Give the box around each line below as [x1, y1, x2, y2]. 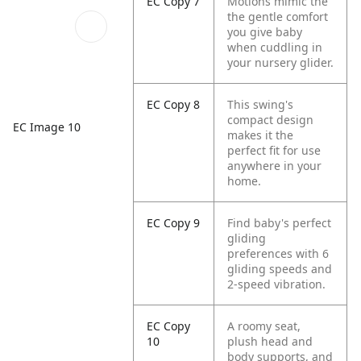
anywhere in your [227, 158, 322, 173]
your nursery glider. [227, 55, 334, 70]
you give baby [227, 24, 303, 39]
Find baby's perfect [227, 215, 332, 230]
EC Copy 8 [147, 97, 201, 112]
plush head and [227, 334, 313, 349]
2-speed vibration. [227, 276, 326, 292]
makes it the [227, 127, 294, 143]
